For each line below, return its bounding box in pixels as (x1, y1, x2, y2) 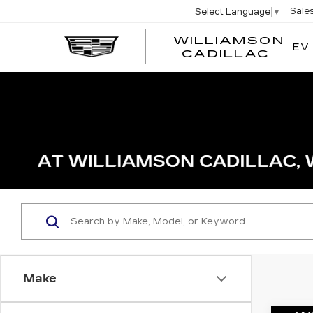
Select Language (195, 6, 271, 17)
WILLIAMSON (173, 35, 284, 47)
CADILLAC (182, 48, 270, 60)
